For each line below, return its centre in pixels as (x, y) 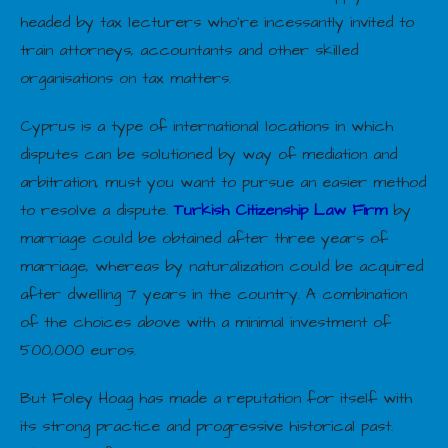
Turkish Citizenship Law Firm (280, 209)
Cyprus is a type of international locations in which (206, 125)
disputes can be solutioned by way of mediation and (208, 153)
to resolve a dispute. (97, 209)
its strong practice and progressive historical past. (206, 425)
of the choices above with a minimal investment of (205, 321)
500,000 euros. (78, 349)
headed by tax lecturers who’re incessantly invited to (217, 21)
